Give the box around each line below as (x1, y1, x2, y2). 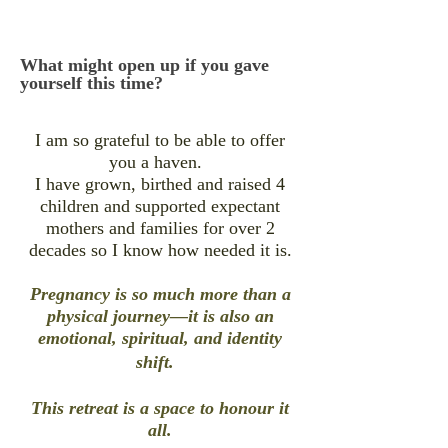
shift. (135, 352, 185, 372)
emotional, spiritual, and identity (38, 328, 282, 348)
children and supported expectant (40, 196, 280, 216)
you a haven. (108, 152, 212, 172)
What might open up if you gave (20, 55, 269, 75)
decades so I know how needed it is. (28, 240, 292, 260)
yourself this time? (20, 73, 163, 93)
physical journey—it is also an (46, 306, 274, 326)
